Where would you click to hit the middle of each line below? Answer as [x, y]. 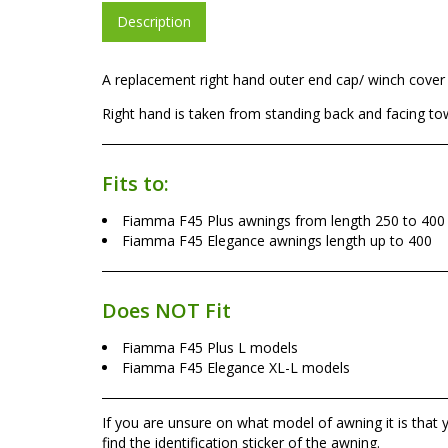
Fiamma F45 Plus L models [210, 347]
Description [154, 21]
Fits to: [135, 183]
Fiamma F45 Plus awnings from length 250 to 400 [283, 220]
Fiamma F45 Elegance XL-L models [236, 367]
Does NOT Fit [166, 310]
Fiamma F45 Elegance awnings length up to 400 [277, 240]
